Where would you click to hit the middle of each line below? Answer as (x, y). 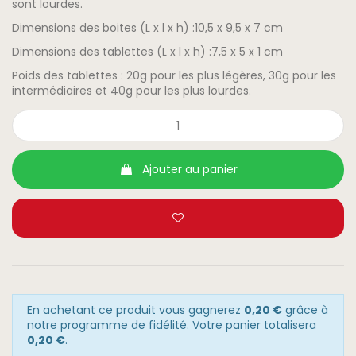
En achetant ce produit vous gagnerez (135, 310)
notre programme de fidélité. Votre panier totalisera (171, 325)
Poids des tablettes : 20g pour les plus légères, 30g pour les (174, 76)
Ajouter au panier (190, 170)
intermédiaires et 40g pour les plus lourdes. (132, 91)
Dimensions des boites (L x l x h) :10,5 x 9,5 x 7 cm (147, 28)
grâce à (305, 310)
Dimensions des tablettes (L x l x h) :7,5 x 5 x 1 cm (147, 52)
